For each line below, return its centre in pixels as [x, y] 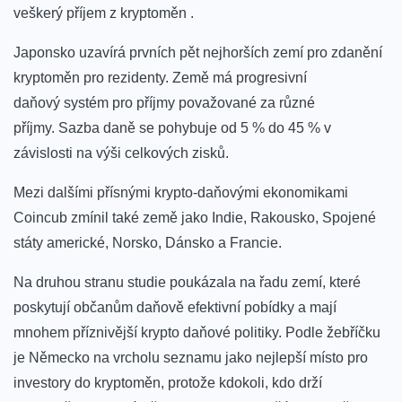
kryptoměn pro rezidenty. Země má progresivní [160, 78]
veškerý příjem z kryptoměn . [104, 13]
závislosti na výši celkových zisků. [121, 153]
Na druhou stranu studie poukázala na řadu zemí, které [187, 283]
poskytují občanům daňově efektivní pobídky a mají [175, 308]
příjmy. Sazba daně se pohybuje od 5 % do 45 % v [172, 128]
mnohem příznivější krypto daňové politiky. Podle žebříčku [197, 333]
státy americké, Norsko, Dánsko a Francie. [148, 243]
